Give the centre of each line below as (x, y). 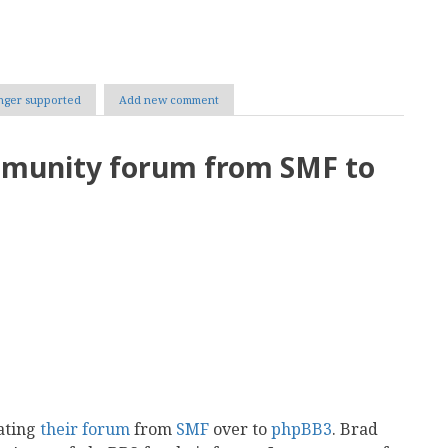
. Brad (355, 429)
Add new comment (169, 99)
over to (240, 429)
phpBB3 (301, 429)
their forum (85, 429)
